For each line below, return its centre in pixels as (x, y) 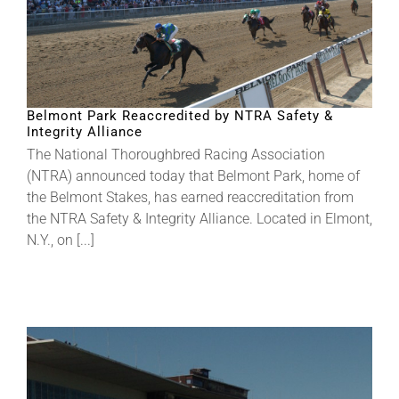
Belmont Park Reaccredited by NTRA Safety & (180, 115)
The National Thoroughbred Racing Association (176, 154)
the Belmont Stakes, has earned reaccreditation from (190, 197)
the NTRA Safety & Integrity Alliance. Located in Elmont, (199, 218)
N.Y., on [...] (61, 240)
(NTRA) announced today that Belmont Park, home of (193, 175)
